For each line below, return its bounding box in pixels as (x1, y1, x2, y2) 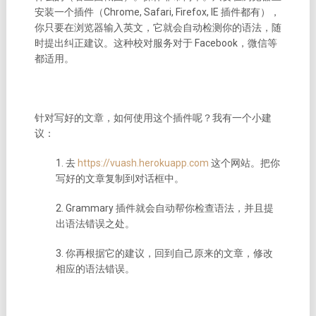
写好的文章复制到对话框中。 (55, 173, 184, 185)
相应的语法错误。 (55, 263, 135, 275)
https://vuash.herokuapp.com (77, 157, 209, 169)
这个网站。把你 (208, 157, 280, 169)
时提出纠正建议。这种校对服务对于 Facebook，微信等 (34, 37, 277, 49)
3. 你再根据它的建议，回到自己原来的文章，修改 (55, 248, 273, 260)
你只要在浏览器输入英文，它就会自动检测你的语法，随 (34, 22, 281, 34)
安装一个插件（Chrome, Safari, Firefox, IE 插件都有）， (34, 6, 280, 18)
